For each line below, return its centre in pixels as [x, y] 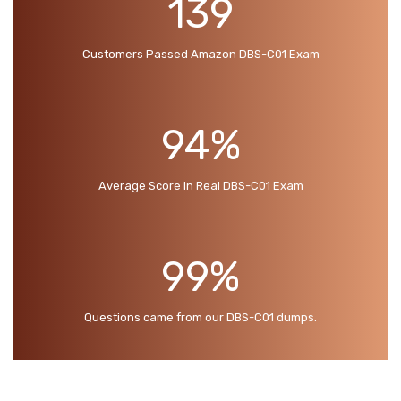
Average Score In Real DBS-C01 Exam [200, 185]
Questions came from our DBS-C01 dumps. [200, 317]
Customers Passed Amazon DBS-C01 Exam [200, 54]
